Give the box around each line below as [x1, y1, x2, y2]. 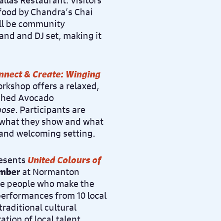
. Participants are [15, 104, 85, 115]
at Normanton [22, 166, 79, 178]
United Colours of [28, 154, 101, 166]
